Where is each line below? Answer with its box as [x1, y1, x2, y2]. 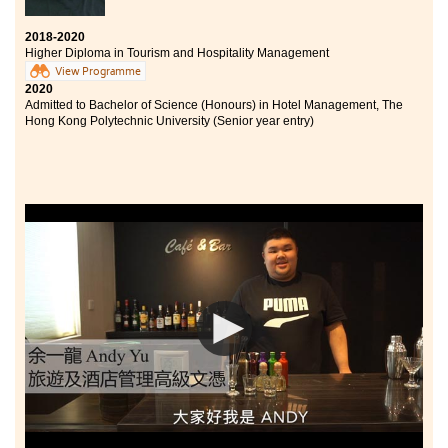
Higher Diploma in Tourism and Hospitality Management [25, 45, 329, 60]
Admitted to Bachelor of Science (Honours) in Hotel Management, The [25, 97, 403, 112]
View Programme [55, 64, 141, 81]
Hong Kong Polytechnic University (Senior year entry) [25, 113, 314, 128]
